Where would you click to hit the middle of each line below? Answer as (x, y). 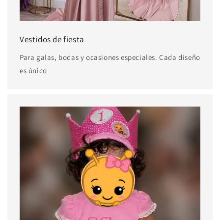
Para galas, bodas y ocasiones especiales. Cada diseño (110, 57)
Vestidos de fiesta (52, 39)
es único (33, 70)
